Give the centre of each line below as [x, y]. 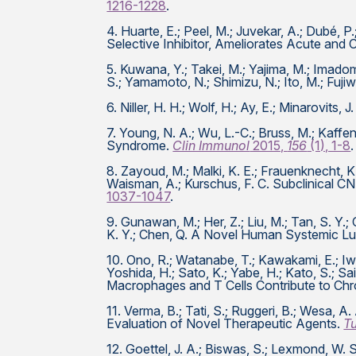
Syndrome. [140, 145]
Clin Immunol [211, 145]
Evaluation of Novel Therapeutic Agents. [225, 323]
